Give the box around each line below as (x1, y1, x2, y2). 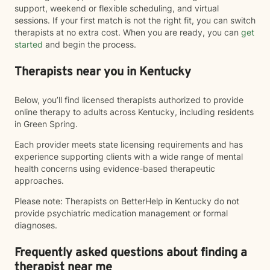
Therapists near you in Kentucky (14, 64, 191, 80)
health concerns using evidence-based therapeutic (14, 163, 215, 174)
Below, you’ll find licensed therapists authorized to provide (14, 95, 243, 105)
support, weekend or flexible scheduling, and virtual (14, 3, 219, 13)
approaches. (14, 175, 64, 186)
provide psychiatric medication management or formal (14, 208, 228, 218)
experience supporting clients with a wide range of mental (14, 151, 243, 162)
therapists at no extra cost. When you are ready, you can (14, 27, 239, 37)
